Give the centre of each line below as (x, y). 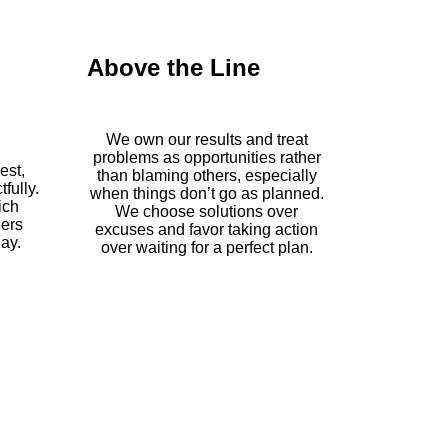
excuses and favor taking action (206, 229)
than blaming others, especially (206, 175)
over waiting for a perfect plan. (206, 247)
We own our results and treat (206, 139)
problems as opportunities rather (206, 157)
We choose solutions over (206, 211)
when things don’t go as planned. (206, 193)
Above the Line (173, 67)
